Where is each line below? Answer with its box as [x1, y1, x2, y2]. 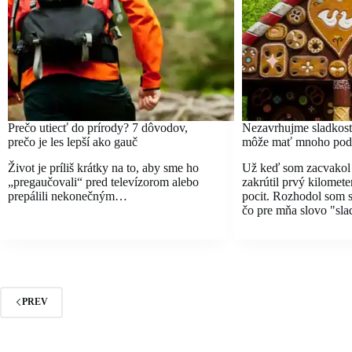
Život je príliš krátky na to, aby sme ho [8, 160, 199, 174]
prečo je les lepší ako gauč [8, 134, 137, 148]
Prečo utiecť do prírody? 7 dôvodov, [8, 120, 188, 134]
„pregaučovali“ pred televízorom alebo [8, 174, 199, 189]
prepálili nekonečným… [8, 189, 127, 203]
